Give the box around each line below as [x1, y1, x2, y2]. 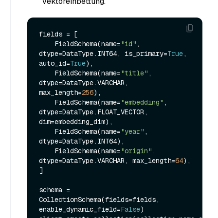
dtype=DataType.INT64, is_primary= [39, 49, 167, 58]
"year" [121, 127, 144, 136]
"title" [121, 68, 148, 77]
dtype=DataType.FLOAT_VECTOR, [39, 107, 148, 116]
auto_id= [39, 58, 70, 68]
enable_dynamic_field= [39, 204, 121, 214]
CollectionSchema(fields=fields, [39, 195, 160, 204]
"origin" [121, 146, 152, 155]
